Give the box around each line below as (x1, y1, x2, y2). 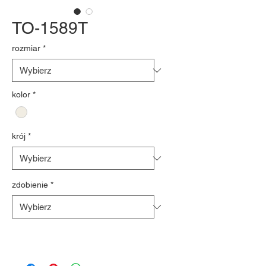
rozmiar (12, 43, 40, 53)
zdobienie (12, 180, 48, 190)
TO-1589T (12, 18, 88, 37)
